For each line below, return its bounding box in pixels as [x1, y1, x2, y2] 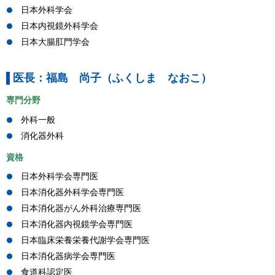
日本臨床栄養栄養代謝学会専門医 [21, 234, 150, 245]
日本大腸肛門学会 [21, 36, 90, 47]
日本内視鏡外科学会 [21, 20, 98, 31]
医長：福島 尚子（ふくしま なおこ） [13, 72, 212, 85]
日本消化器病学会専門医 [21, 250, 115, 261]
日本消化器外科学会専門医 [21, 187, 124, 197]
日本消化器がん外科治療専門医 [21, 203, 141, 213]
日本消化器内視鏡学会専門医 [21, 219, 133, 229]
